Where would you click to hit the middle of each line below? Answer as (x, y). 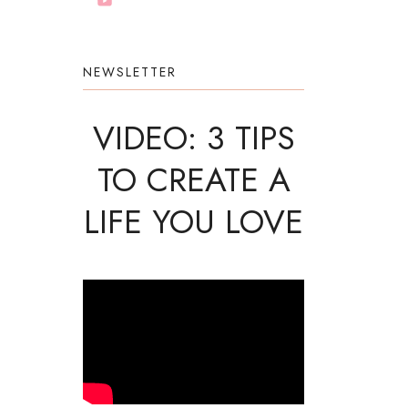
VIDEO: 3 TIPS (194, 138)
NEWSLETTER (130, 71)
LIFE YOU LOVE (194, 221)
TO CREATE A (194, 179)
